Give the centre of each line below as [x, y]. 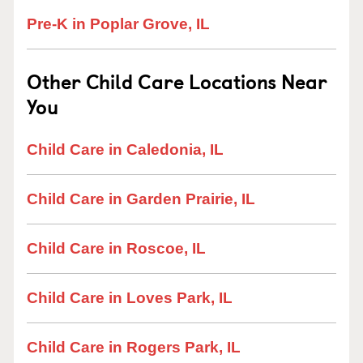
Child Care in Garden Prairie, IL [141, 199]
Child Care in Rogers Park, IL [134, 347]
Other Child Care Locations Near [177, 81]
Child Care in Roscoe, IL [116, 248]
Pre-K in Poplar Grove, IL [118, 24]
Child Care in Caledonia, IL [125, 149]
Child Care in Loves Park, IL [130, 298]
